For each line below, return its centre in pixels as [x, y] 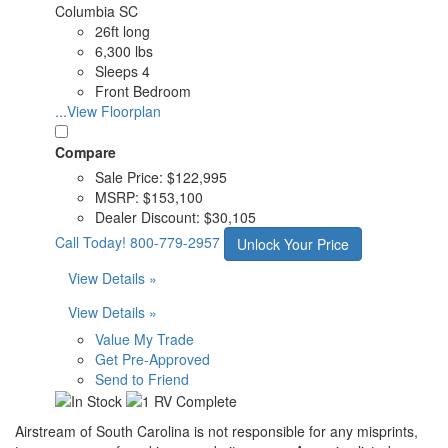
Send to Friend [142, 378]
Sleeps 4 [122, 70]
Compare [85, 151]
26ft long [122, 30]
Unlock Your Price [293, 243]
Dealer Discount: [149, 216]
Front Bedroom [143, 90]
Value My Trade [144, 338]
